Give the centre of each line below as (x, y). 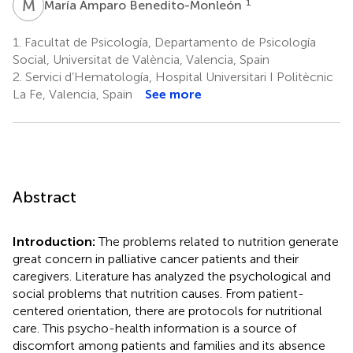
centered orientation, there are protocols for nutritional (167, 310)
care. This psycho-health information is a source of (154, 328)
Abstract (45, 197)
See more (173, 94)
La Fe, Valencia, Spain (72, 94)
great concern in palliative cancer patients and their (156, 258)
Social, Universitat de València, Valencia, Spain (141, 59)
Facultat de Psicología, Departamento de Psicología (169, 42)
